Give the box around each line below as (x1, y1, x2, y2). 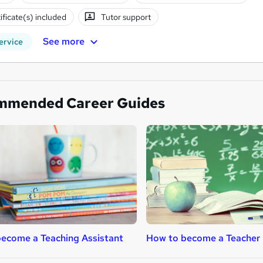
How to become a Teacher (146, 232, 260, 245)
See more (42, 35, 85, 48)
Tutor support (101, 11, 151, 22)
